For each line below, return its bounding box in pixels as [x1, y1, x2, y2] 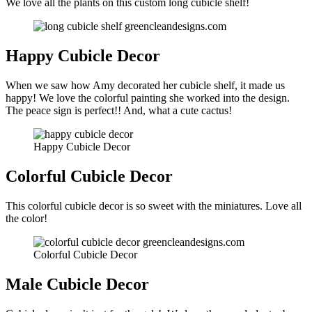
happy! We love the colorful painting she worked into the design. [6, 92, 290, 104]
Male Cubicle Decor [6, 274, 153, 293]
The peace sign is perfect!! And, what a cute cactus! [6, 104, 232, 117]
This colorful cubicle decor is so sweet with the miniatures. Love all [6, 200, 302, 212]
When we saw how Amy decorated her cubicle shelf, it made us [6, 79, 285, 92]
